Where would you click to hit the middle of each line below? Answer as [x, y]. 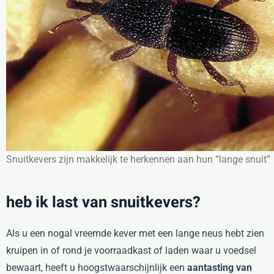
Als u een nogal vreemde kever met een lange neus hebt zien [135, 233]
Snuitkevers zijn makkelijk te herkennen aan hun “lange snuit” [138, 159]
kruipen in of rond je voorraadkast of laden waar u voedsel [131, 250]
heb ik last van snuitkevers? [103, 202]
